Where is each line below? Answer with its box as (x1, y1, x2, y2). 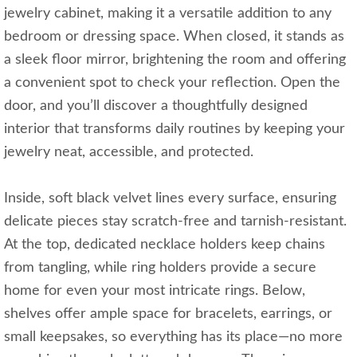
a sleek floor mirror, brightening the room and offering (4, 53, 346, 68)
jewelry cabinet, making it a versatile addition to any (4, 6, 331, 22)
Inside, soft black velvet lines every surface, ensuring (4, 191, 336, 206)
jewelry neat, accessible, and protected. (4, 145, 253, 160)
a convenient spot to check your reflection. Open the (4, 76, 340, 91)
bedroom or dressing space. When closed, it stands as (4, 29, 344, 45)
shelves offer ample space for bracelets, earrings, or (4, 307, 332, 322)
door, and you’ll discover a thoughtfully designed (4, 99, 308, 114)
